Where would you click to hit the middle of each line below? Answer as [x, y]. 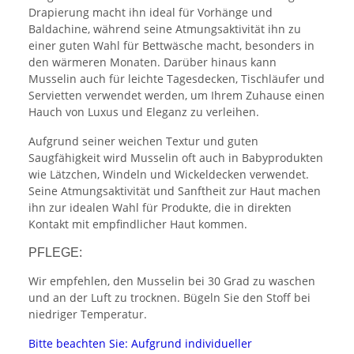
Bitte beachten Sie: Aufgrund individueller [140, 344]
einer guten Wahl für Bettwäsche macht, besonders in [171, 46]
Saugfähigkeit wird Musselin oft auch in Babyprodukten [176, 158]
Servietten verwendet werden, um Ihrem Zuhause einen [177, 96]
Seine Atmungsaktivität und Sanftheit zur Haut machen [175, 191]
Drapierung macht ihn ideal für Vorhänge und [151, 13]
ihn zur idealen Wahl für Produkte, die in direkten [160, 208]
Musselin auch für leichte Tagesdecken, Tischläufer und [177, 79]
